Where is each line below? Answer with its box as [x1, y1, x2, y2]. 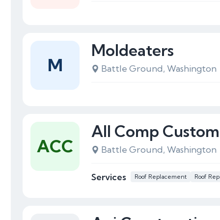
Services [91, 171, 126, 183]
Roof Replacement [135, 173, 187, 180]
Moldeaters [91, 40, 174, 60]
